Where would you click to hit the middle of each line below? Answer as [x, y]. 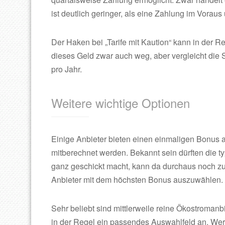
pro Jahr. [67, 69]
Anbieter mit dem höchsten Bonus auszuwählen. [137, 180]
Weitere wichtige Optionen [121, 103]
